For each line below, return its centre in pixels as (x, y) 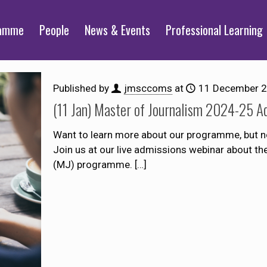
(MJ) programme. (92, 164)
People (55, 30)
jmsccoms (148, 88)
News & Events (118, 30)
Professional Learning (215, 30)
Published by (82, 88)
